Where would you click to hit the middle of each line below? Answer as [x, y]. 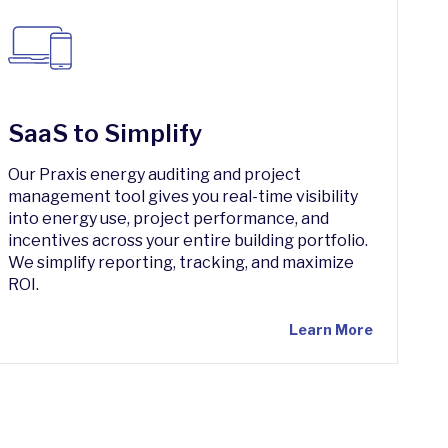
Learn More [330, 329]
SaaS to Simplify [105, 133]
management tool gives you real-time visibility [183, 196]
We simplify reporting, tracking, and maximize [181, 262]
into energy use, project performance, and [169, 218]
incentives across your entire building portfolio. [188, 240]
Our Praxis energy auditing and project [155, 174]
